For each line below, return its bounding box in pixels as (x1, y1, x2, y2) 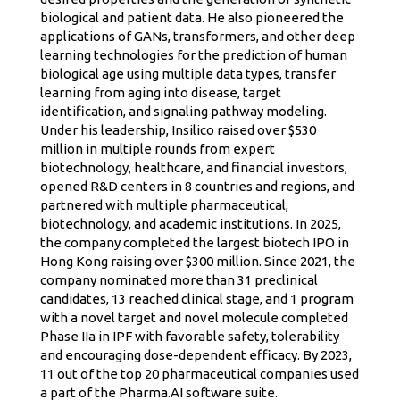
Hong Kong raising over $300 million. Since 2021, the (40, 254, 355, 270)
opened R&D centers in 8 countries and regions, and (40, 179, 354, 195)
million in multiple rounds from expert (40, 141, 275, 157)
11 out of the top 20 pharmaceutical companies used (40, 366, 359, 382)
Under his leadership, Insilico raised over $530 (40, 122, 316, 138)
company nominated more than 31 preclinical (40, 272, 318, 288)
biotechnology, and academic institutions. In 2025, (40, 216, 341, 232)
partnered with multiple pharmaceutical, (40, 197, 288, 213)
